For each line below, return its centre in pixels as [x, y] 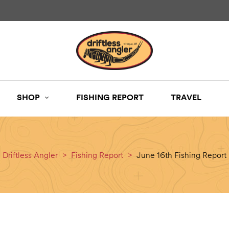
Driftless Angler [30, 155]
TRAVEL [186, 97]
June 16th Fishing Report [181, 155]
